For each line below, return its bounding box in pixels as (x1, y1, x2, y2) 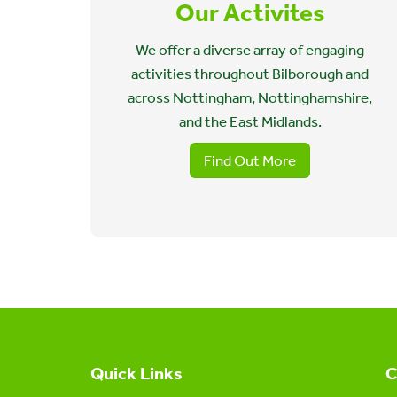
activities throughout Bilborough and (131, 65, 369, 82)
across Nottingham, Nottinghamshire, (128, 89, 372, 106)
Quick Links (90, 362, 183, 384)
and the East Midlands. (178, 113, 322, 130)
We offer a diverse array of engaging (136, 41, 364, 58)
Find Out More (204, 152, 296, 169)
